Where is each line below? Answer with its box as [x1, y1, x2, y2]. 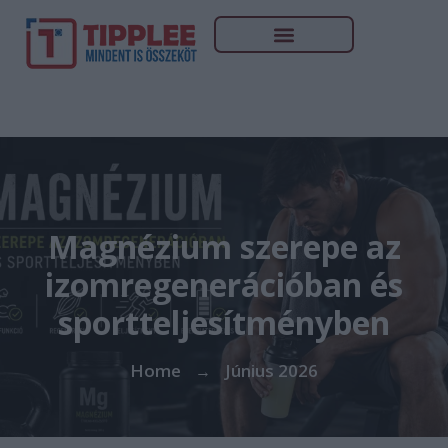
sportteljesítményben [58, 301, 390, 344]
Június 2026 [225, 359, 318, 382]
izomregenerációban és [45, 263, 403, 306]
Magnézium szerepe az [47, 225, 401, 268]
